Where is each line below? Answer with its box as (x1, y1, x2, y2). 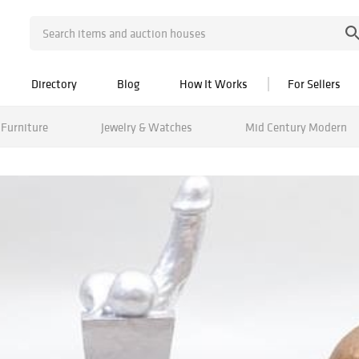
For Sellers (288, 76, 341, 91)
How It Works (179, 76, 248, 91)
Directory (31, 76, 77, 91)
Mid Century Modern (244, 119, 347, 135)
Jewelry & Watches (100, 119, 192, 135)
